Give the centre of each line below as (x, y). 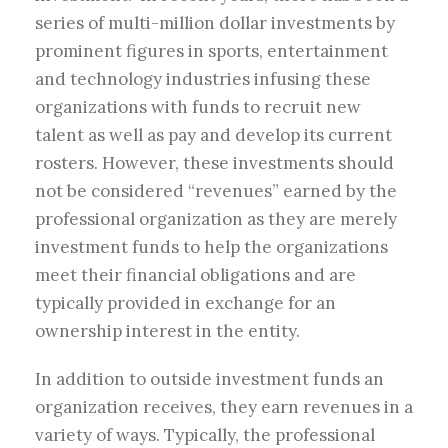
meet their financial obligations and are (195, 275)
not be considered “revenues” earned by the (216, 191)
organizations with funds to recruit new (198, 107)
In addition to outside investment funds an (209, 379)
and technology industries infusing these (203, 79)
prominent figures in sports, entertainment (211, 51)
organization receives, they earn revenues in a (224, 407)
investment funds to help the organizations (211, 247)
